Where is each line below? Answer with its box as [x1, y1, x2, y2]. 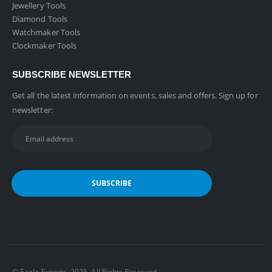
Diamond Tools [12, 13, 67, 24]
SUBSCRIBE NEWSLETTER [12, 70, 131, 80]
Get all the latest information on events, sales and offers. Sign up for [12, 90, 258, 101]
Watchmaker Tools [12, 26, 81, 38]
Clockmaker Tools [12, 39, 77, 51]
